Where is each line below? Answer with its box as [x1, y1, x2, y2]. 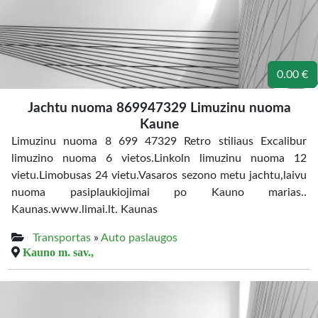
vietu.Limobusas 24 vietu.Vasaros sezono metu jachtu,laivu [11, 170, 307, 181]
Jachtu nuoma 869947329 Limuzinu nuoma [27, 102, 291, 115]
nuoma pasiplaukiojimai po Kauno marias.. [11, 187, 307, 198]
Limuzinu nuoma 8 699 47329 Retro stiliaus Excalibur [11, 136, 307, 147]
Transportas [33, 232, 91, 243]
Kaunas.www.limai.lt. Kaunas [11, 204, 158, 215]
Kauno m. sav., [23, 246, 94, 258]
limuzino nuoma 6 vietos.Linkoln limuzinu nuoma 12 [11, 153, 307, 164]
